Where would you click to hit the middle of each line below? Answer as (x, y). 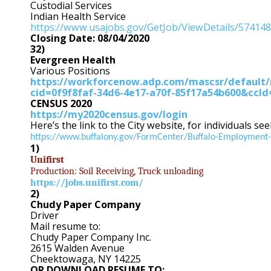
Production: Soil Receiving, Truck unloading (117, 171)
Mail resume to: (65, 227)
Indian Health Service (78, 17)
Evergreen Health (73, 60)
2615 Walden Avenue (77, 248)
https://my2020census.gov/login (109, 115)
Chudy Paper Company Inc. (91, 237)
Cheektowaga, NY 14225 (86, 259)
